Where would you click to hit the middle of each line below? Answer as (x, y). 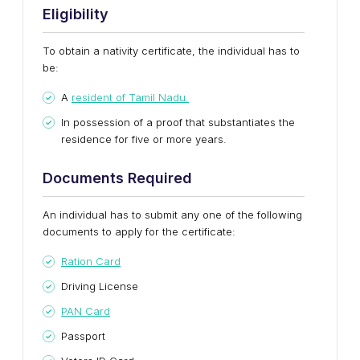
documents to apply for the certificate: (139, 231)
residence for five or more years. (144, 139)
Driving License (100, 286)
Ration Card (91, 261)
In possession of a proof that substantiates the (178, 122)
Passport (83, 336)
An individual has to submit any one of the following (172, 215)
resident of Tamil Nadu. (130, 97)
